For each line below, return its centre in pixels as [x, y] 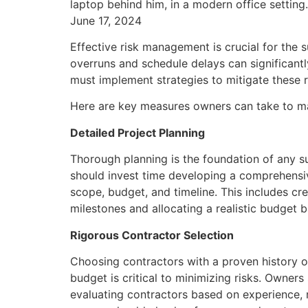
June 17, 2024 [106, 20]
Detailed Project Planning [137, 132]
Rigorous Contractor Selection [152, 235]
